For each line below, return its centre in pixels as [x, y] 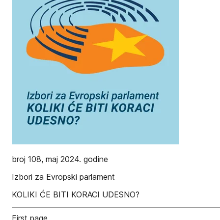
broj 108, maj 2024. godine [60, 159]
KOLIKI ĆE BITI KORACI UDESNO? [76, 194]
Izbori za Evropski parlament [63, 177]
